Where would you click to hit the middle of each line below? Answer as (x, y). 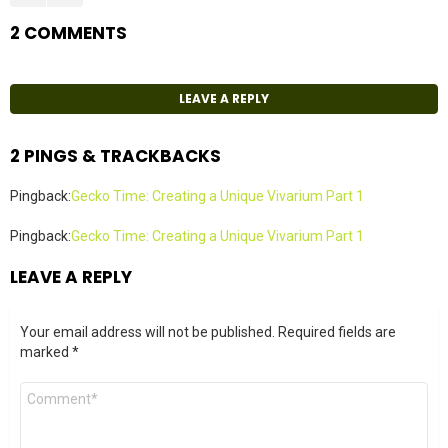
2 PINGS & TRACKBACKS (115, 155)
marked (46, 351)
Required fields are (337, 331)
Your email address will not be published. (147, 331)
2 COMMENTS (68, 33)
